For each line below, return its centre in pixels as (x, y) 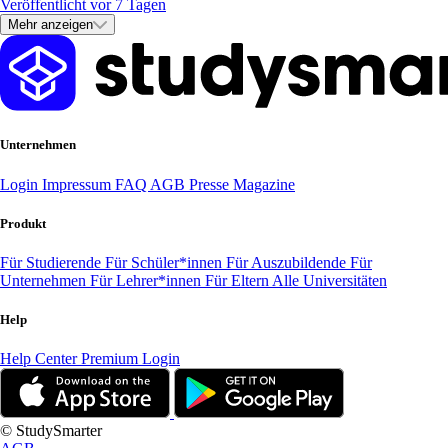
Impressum (78, 184)
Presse (211, 184)
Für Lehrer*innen (147, 280)
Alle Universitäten (329, 280)
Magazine (264, 184)
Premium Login (130, 359)
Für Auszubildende (288, 262)
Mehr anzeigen (50, 25)
